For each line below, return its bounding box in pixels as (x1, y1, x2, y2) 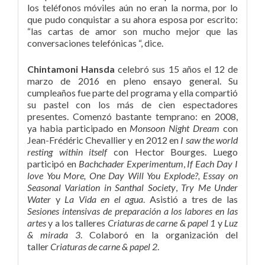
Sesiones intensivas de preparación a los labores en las (27, 205, 238, 217)
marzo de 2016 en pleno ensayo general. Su (27, 75, 238, 87)
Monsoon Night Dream (130, 122, 220, 134)
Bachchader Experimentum (78, 158, 183, 170)
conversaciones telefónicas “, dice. (27, 37, 163, 49)
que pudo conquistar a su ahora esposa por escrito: (27, 14, 238, 25)
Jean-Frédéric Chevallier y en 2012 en (27, 134, 181, 146)
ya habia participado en (27, 122, 130, 134)
